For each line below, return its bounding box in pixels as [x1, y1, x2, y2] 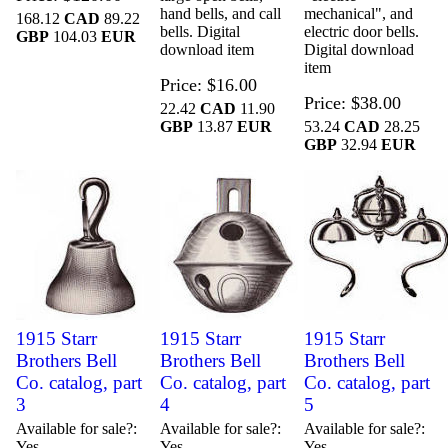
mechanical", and [303, 4, 413, 22]
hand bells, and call [160, 4, 281, 22]
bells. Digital [160, 22, 240, 40]
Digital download [303, 40, 414, 58]
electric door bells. [303, 22, 419, 40]
